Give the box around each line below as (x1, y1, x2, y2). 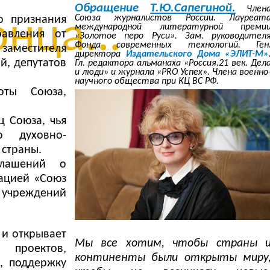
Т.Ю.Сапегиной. (150, 1, 236, 14)
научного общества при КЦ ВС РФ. (75, 76, 219, 86)
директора (75, 49, 126, 59)
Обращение (75, 1, 151, 14)
